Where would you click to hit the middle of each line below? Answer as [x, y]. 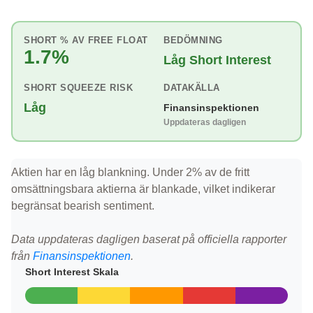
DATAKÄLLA [192, 88]
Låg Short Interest [217, 60]
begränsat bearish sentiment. [83, 206]
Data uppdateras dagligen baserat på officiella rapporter [149, 240]
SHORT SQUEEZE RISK [78, 88]
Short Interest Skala [72, 272]
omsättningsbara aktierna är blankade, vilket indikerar [143, 189]
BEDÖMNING [193, 41]
